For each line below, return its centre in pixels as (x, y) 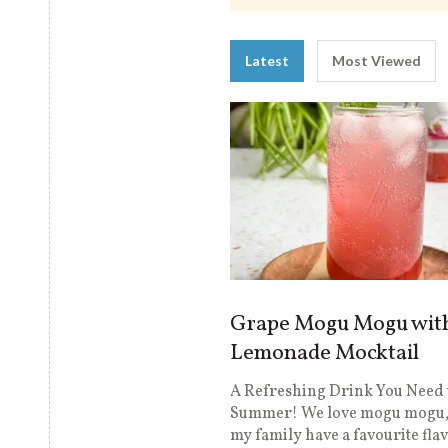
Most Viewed (376, 60)
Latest (267, 60)
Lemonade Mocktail (324, 353)
